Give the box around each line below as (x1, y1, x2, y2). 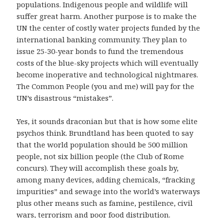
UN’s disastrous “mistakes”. (17, 93, 114, 103)
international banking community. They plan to (17, 35, 187, 45)
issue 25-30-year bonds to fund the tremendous (17, 46, 184, 56)
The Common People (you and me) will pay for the (17, 81, 195, 91)
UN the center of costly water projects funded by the (17, 23, 200, 33)
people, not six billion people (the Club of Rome (17, 151, 184, 162)
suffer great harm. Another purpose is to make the (17, 11, 197, 21)
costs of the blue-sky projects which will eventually (17, 58, 199, 68)
